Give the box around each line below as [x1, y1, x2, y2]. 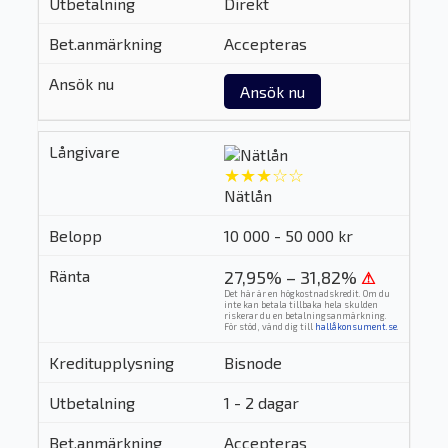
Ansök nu [239, 82, 305, 102]
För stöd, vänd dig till [223, 320, 315, 332]
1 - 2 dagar [223, 392, 299, 412]
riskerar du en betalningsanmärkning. [223, 309, 387, 321]
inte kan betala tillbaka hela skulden [223, 298, 378, 310]
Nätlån [223, 185, 272, 205]
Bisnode [223, 352, 282, 372]
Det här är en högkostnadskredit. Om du [223, 287, 390, 299]
